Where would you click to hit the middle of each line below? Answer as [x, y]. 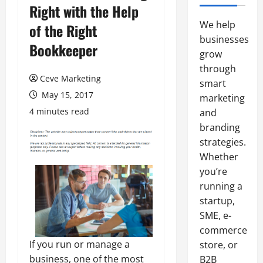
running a [221, 186]
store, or [218, 245]
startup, [217, 201]
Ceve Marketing [70, 78]
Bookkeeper [63, 50]
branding [220, 127]
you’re [213, 171]
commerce [223, 230]
